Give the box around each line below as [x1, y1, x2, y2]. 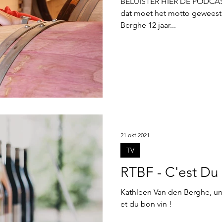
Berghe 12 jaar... [120, 20, 176, 30]
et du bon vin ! [120, 199, 172, 209]
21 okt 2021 [120, 131, 150, 139]
